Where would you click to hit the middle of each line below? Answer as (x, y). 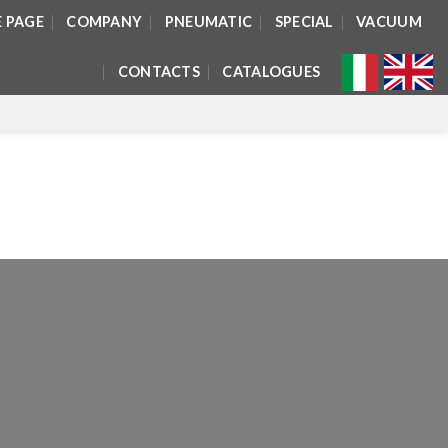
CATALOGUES (271, 71)
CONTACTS (159, 71)
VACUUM (389, 21)
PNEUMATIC (208, 21)
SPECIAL (304, 21)
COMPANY (104, 21)
